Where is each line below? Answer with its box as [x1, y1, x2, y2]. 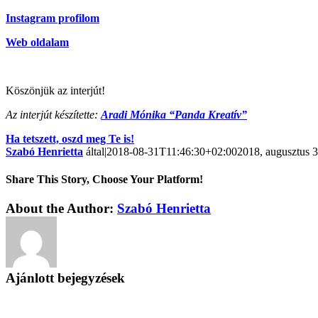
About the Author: [6, 201, 117, 216]
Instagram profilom [6, 11, 99, 24]
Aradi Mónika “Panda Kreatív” [101, 108, 247, 121]
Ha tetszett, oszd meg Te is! [6, 132, 134, 145]
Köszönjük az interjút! [6, 84, 105, 97]
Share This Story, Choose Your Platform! [6, 172, 203, 185]
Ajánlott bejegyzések [6, 270, 125, 286]
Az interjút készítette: [6, 108, 101, 121]
